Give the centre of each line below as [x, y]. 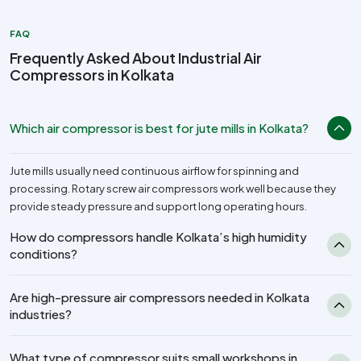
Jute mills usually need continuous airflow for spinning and [154, 170]
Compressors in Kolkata [92, 74]
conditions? [44, 253]
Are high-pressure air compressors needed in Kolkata [160, 297]
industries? [41, 313]
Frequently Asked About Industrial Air [136, 57]
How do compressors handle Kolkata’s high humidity [158, 236]
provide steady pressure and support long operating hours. [158, 206]
